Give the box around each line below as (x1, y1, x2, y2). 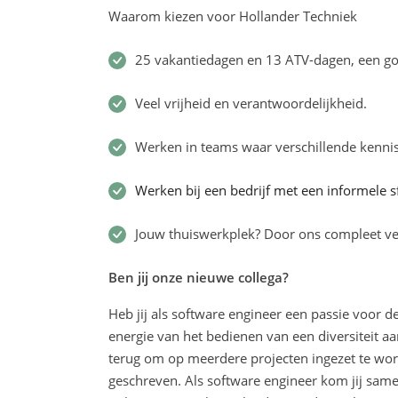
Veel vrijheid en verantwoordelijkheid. (135, 94, 370, 112)
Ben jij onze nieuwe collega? (108, 268, 289, 286)
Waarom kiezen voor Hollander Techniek (108, 7, 361, 25)
